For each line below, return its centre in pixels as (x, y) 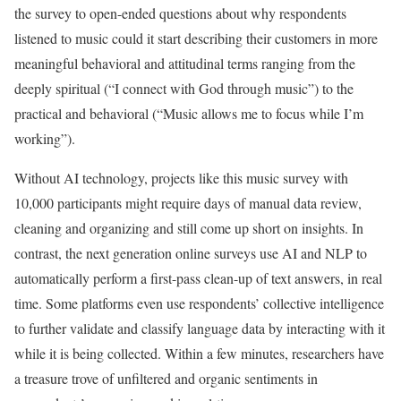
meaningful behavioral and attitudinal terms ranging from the (185, 64)
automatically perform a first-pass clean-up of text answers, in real (198, 278)
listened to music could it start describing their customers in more (196, 38)
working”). (45, 139)
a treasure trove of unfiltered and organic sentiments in (166, 379)
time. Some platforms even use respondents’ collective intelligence (199, 303)
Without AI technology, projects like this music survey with (181, 178)
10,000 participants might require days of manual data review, (188, 203)
